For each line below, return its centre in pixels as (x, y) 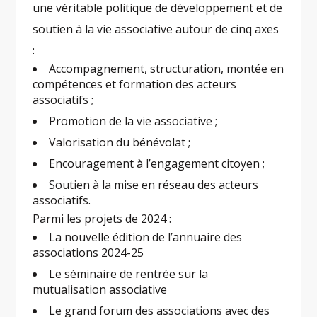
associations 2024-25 (88, 253)
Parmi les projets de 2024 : (104, 219)
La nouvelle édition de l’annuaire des (146, 237)
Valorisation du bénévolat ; (120, 143)
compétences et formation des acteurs (135, 85)
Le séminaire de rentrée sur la (129, 274)
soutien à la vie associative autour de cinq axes (156, 29)
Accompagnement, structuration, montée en (167, 69)
